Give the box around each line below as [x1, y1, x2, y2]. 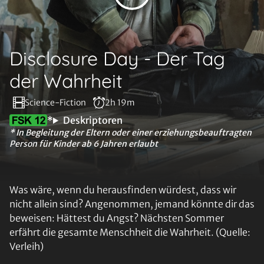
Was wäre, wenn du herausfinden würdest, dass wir [9, 184, 236, 196]
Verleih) [9, 240, 44, 252]
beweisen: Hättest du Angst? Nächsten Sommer [9, 212, 224, 224]
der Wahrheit [9, 69, 123, 93]
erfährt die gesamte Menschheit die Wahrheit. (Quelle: [9, 226, 250, 238]
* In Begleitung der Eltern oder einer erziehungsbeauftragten [9, 127, 252, 138]
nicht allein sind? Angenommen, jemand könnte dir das [9, 198, 255, 210]
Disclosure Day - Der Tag [9, 47, 225, 70]
